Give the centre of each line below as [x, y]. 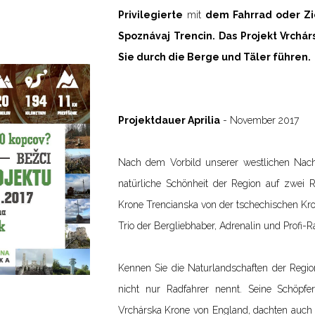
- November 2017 [259, 120]
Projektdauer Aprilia [169, 120]
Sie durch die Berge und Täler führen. [214, 57]
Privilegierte [150, 15]
